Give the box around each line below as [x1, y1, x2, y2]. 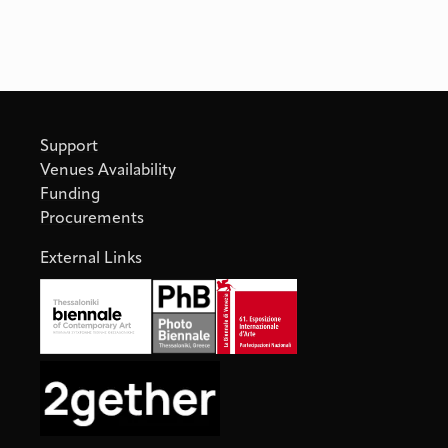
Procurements [40, 211, 144, 228]
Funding [40, 187, 100, 204]
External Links [40, 251, 142, 268]
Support [40, 139, 98, 156]
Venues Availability [40, 163, 176, 180]
